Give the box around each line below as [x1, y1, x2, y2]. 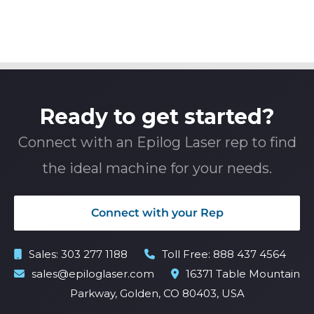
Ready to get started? [39, 104, 275, 130]
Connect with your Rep [90, 206, 224, 220]
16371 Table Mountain [186, 267, 300, 281]
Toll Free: [162, 247, 213, 261]
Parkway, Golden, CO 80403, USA [69, 287, 245, 301]
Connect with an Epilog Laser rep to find [18, 134, 296, 151]
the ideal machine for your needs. [42, 160, 272, 177]
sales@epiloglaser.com [32, 267, 154, 281]
